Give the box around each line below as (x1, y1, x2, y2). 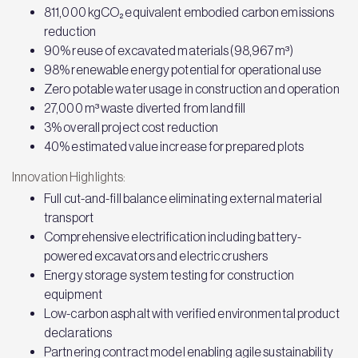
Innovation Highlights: (12, 169, 126, 184)
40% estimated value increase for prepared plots (44, 139, 304, 153)
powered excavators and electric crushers (44, 249, 268, 263)
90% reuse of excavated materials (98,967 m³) (44, 43, 293, 58)
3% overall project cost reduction (44, 120, 219, 134)
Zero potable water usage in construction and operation (44, 82, 340, 96)
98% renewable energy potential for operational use (44, 62, 322, 77)
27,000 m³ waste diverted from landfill (44, 101, 245, 115)
